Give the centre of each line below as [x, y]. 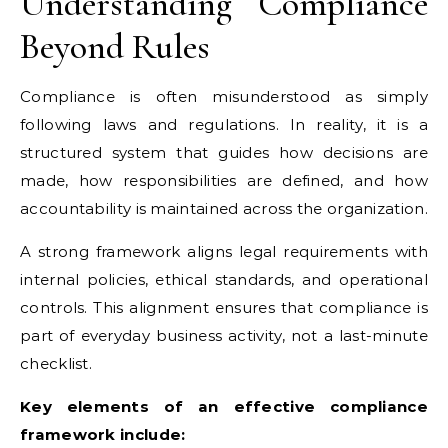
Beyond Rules [115, 46]
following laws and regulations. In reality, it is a [224, 124]
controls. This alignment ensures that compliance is [224, 307]
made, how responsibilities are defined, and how [224, 180]
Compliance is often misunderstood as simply [224, 96]
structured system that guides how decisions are [224, 152]
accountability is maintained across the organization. [224, 208]
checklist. [56, 363]
